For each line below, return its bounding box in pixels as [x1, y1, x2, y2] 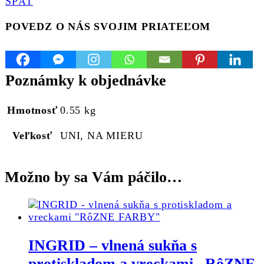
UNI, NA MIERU [60, 129, 143, 141]
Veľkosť [12, 129, 52, 141]
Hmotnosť [7, 104, 58, 116]
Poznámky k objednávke [5, 72, 166, 90]
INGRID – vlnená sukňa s [28, 236, 197, 254]
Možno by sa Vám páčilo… [5, 168, 182, 186]
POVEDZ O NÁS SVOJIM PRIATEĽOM [5, 21, 211, 33]
